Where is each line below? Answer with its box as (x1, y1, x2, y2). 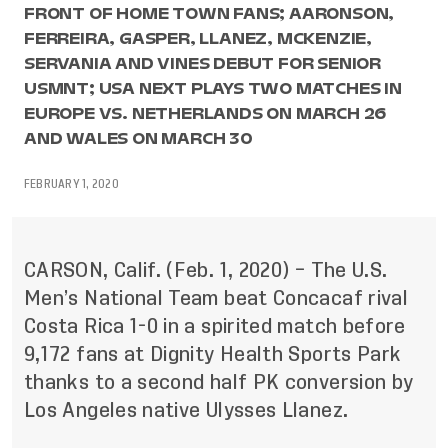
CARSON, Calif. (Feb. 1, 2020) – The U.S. (24, 260, 388, 280)
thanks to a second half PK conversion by (24, 372, 414, 392)
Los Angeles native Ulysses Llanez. (24, 400, 349, 420)
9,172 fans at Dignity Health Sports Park (24, 344, 402, 364)
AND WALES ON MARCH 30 (24, 125, 253, 151)
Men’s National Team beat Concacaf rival (24, 288, 409, 308)
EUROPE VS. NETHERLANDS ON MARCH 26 (24, 100, 387, 126)
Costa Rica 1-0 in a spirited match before (24, 316, 406, 336)
